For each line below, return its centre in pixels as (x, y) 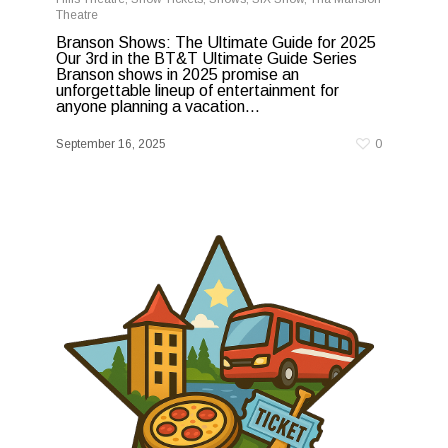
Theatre (77, 14)
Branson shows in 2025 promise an (177, 74)
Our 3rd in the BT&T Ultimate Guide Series (206, 58)
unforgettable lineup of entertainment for (197, 90)
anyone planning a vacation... (158, 106)
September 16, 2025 (111, 143)
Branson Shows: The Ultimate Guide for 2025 (216, 42)
